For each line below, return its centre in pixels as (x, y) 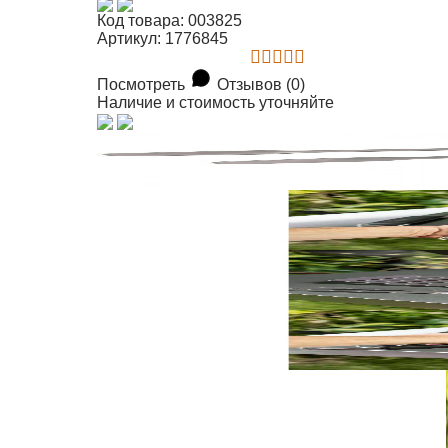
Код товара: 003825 (170, 21)
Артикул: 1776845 (163, 39)
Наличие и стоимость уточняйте (216, 103)
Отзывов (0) (261, 85)
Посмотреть (141, 85)
